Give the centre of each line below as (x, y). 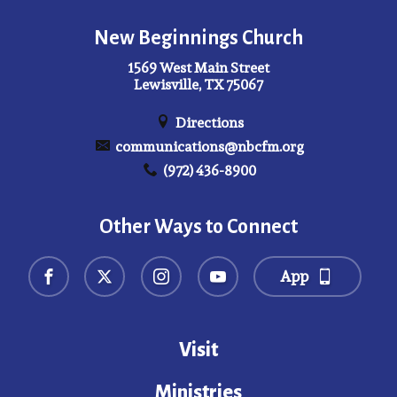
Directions (208, 123)
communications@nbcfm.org (208, 147)
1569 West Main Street (198, 68)
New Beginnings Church (198, 38)
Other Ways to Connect (198, 227)
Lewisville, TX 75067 (198, 85)
